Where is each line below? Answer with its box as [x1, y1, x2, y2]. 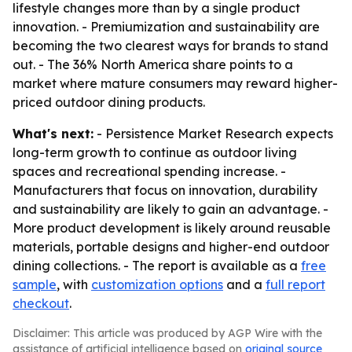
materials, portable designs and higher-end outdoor [13, 239, 329, 255]
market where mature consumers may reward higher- [13, 75, 338, 91]
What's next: [13, 126, 93, 141]
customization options [91, 277, 223, 292]
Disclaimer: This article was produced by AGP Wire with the [13, 326, 322, 340]
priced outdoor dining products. [13, 94, 205, 110]
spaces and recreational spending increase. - [13, 163, 286, 179]
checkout [13, 295, 69, 311]
